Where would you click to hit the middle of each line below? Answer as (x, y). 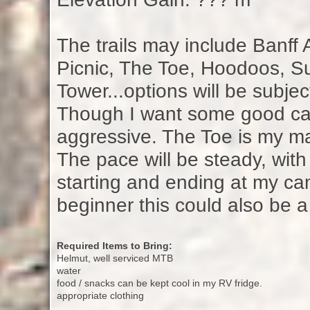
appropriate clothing (100, 296)
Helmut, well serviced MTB (115, 258)
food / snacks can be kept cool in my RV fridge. (159, 283)
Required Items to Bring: (114, 246)
